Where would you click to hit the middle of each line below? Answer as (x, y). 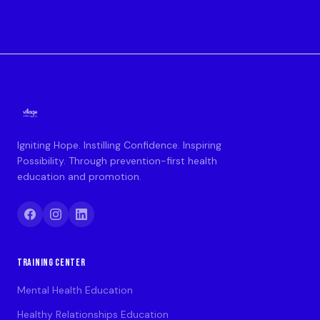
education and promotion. (79, 176)
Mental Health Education (75, 290)
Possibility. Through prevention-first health (117, 161)
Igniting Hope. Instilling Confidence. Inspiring (119, 145)
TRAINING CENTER (51, 262)
